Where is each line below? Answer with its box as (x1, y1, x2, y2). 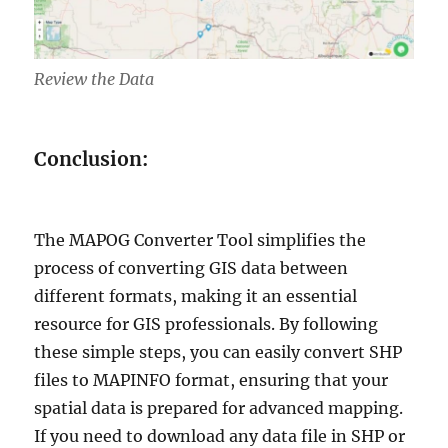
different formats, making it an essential (34, 285, 358, 306)
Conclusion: (34, 146, 149, 171)
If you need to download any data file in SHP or (34, 425, 406, 446)
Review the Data (34, 69, 155, 90)
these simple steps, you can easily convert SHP (34, 341, 403, 362)
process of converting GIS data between (34, 257, 349, 278)
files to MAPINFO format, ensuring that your (34, 369, 389, 390)
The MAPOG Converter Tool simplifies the (34, 229, 367, 250)
